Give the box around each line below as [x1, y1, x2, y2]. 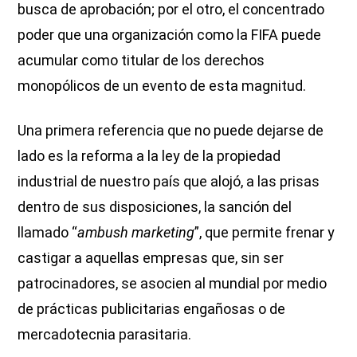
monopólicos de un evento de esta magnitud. [18, 77, 307, 95]
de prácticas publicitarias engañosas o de [18, 300, 286, 318]
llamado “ [18, 224, 78, 241]
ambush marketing [77, 224, 195, 241]
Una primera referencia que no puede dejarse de [18, 122, 324, 139]
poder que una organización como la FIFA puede [18, 26, 322, 44]
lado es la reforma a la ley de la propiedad [18, 147, 281, 165]
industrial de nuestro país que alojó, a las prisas [18, 173, 320, 190]
